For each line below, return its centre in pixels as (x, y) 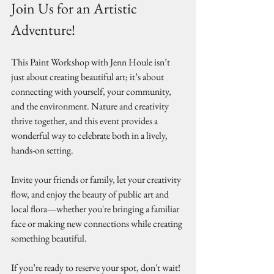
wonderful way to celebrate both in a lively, (90, 135)
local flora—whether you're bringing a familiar (96, 209)
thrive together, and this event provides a (85, 121)
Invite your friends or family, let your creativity (97, 180)
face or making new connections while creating (98, 224)
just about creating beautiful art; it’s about (88, 77)
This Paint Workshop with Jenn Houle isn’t (91, 62)
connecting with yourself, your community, (92, 91)
